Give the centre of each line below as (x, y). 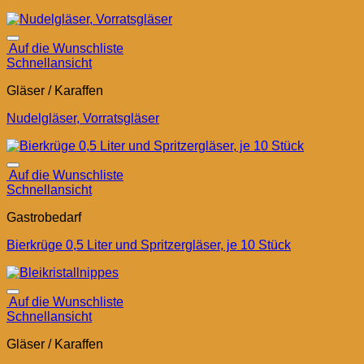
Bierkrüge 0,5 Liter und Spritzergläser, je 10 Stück (149, 245)
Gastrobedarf (44, 218)
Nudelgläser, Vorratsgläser (83, 119)
